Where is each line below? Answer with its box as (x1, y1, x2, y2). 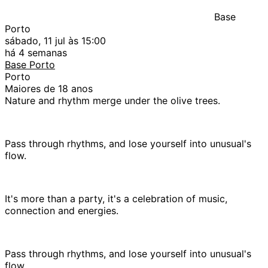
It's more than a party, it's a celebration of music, (5, 192, 227, 205)
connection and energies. (5, 204, 118, 217)
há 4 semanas (5, 46, 67, 59)
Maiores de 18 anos (5, 82, 93, 95)
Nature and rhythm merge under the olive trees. (5, 94, 220, 106)
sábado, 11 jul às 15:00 (5, 34, 106, 47)
